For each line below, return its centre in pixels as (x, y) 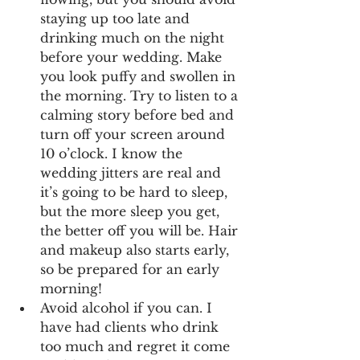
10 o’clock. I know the (113, 153)
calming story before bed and (139, 115)
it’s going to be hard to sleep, (136, 192)
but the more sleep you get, (132, 211)
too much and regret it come (137, 346)
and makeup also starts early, (137, 250)
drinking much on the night (134, 37)
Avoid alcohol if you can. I (128, 307)
